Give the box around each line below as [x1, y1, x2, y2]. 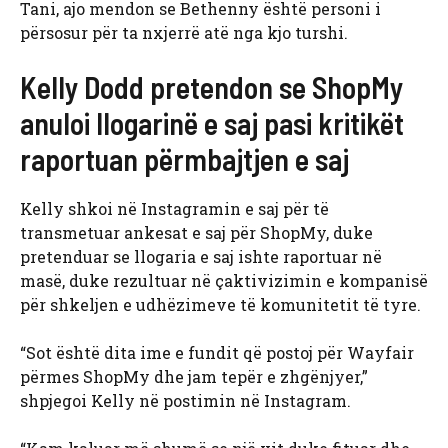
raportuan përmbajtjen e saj [20, 141, 349, 178]
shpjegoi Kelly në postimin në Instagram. [20, 390, 351, 412]
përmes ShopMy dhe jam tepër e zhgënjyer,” [20, 366, 368, 388]
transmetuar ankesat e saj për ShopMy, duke [20, 222, 373, 244]
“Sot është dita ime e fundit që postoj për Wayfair [20, 342, 414, 364]
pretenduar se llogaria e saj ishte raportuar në [20, 246, 382, 268]
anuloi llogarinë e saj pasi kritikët [20, 105, 404, 142]
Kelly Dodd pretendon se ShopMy [20, 69, 403, 106]
